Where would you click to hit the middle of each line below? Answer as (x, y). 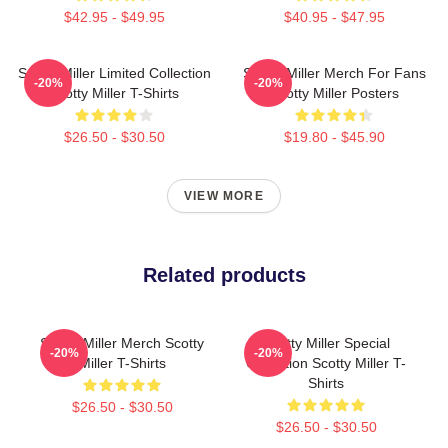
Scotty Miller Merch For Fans (334, 73)
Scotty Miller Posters (334, 93)
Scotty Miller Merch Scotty (122, 343)
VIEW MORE (224, 196)
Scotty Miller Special (326, 343)
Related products (224, 275)
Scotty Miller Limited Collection (114, 73)
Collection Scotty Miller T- (326, 363)
